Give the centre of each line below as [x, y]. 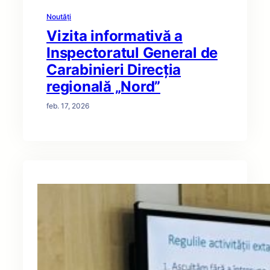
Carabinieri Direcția [114, 70]
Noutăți [59, 17]
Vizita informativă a [115, 36]
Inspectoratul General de [132, 53]
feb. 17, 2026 [68, 106]
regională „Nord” [103, 86]
